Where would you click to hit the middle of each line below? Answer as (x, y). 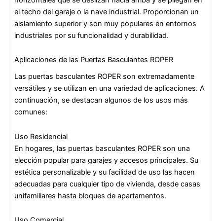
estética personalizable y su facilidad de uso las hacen (105, 172)
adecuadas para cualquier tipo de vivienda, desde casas (107, 184)
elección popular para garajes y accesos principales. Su (106, 160)
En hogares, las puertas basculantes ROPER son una (102, 148)
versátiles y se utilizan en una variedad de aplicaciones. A (110, 89)
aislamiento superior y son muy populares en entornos (105, 23)
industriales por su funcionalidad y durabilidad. (92, 35)
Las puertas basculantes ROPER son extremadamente (104, 77)
